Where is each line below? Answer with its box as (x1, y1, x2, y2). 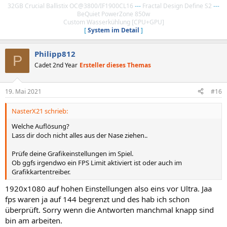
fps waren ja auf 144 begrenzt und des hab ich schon (5, 194, 190, 204)
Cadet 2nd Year (34, 61, 78, 69)
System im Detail (88, 26, 139, 34)
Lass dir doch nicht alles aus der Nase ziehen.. (12, 130, 147, 140)
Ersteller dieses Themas (80, 61, 151, 69)
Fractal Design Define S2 (141, 2, 212, 10)
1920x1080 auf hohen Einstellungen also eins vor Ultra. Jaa (5, 183, 212, 194)
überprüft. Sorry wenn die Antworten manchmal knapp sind (5, 205, 214, 215)
